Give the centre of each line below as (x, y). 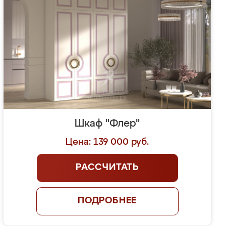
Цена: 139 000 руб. (107, 142)
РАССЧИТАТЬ (107, 167)
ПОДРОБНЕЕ (107, 201)
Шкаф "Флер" (107, 124)
